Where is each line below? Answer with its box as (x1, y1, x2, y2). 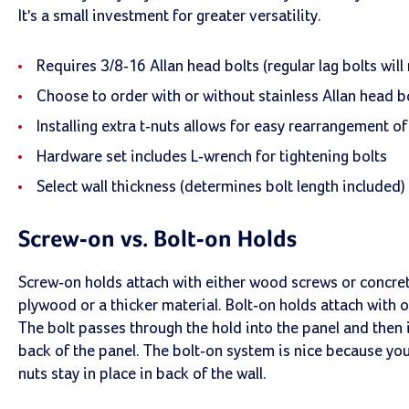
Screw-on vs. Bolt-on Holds (18, 228, 297, 252)
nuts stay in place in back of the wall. (18, 366, 267, 383)
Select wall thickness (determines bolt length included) (37, 179, 405, 195)
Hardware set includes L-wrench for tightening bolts (37, 149, 387, 165)
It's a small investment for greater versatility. (18, 8, 321, 25)
